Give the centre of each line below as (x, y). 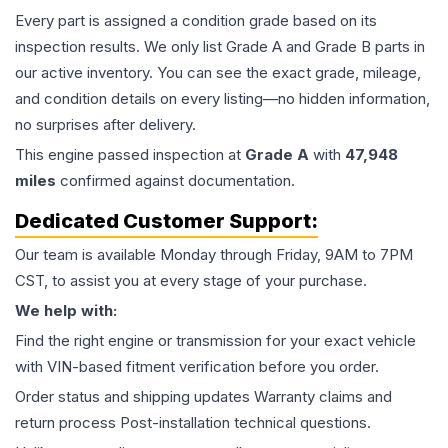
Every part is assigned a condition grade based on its (196, 20)
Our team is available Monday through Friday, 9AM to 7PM (214, 254)
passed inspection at (169, 154)
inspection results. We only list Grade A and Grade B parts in (220, 46)
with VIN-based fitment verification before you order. (197, 366)
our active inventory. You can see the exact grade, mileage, (218, 72)
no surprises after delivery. (105, 124)
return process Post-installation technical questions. (193, 422)
